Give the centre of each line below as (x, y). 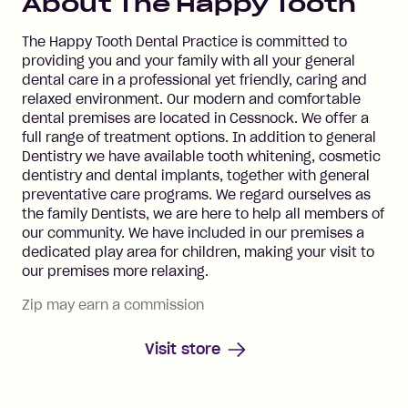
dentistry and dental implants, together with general (196, 175)
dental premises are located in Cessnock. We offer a (195, 118)
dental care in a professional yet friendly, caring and (194, 80)
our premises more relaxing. (115, 271)
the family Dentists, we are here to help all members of (203, 214)
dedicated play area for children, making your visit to (198, 252)
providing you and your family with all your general (189, 61)
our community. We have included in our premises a (193, 233)
